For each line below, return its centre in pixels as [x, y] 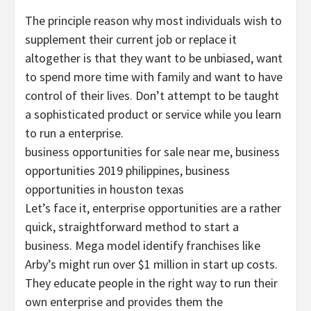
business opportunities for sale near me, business [152, 152]
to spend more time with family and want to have [154, 77]
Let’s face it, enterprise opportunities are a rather [153, 208]
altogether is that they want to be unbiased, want [154, 58]
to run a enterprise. [74, 133]
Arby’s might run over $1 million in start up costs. [151, 264]
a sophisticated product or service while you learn [153, 115]
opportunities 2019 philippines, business [127, 171]
